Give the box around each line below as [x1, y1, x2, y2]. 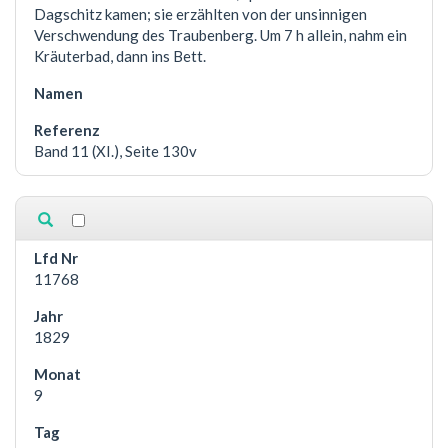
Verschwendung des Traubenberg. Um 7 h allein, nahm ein [34, 26, 407, 45]
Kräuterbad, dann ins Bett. [34, 47, 206, 66]
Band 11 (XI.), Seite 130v [34, 142, 197, 161]
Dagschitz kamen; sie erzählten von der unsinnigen [34, 5, 367, 24]
